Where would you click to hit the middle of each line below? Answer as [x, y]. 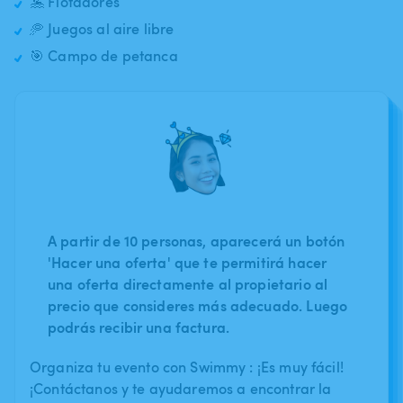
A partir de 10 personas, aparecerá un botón [197, 240]
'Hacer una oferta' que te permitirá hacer [188, 262]
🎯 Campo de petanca [104, 55]
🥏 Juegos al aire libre [102, 28]
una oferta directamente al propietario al [188, 283]
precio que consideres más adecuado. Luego [198, 305]
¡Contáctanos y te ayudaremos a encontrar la [181, 388]
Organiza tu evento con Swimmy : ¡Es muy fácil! [187, 367]
